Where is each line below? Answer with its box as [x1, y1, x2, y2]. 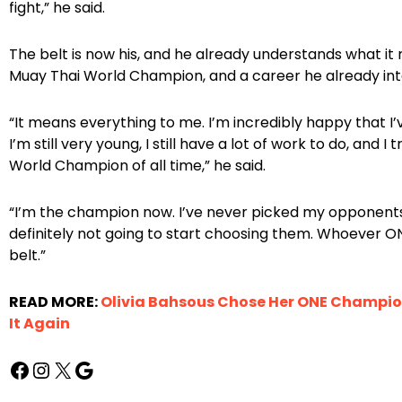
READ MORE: [9, 292, 100, 313]
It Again [9, 313, 70, 335]
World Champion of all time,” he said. [9, 155, 266, 177]
